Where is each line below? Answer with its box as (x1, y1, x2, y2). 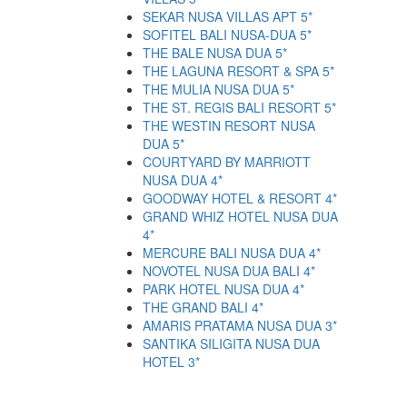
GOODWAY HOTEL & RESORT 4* (143, 189, 337, 208)
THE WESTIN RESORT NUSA (143, 116, 315, 135)
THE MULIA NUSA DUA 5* (143, 80, 294, 99)
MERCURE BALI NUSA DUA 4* (143, 243, 321, 263)
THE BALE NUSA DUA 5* (143, 44, 287, 63)
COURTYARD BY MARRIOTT (143, 153, 311, 172)
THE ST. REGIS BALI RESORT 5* (143, 98, 336, 117)
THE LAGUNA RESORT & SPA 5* (143, 62, 334, 81)
